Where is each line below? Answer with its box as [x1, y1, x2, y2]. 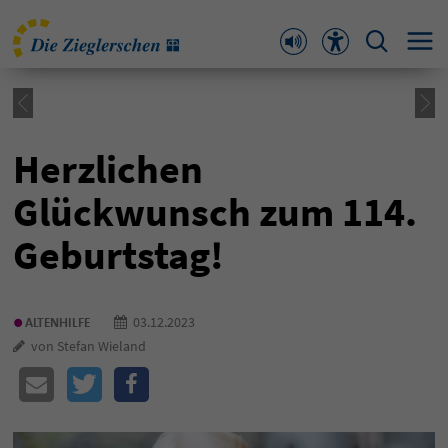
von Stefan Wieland [25, 337, 146, 355]
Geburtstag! [13, 230, 224, 280]
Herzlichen [13, 144, 203, 194]
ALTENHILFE [25, 313, 90, 331]
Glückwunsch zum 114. [13, 187, 417, 237]
